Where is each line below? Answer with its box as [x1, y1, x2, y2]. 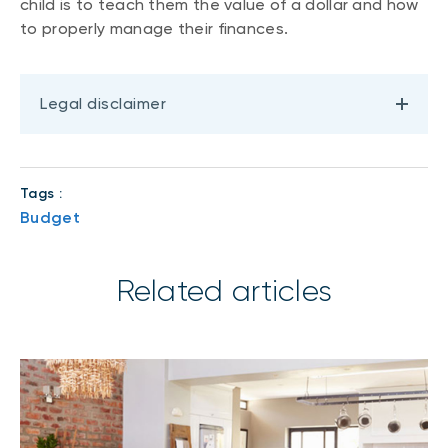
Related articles [115, 274, 333, 309]
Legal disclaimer [40, 94, 166, 114]
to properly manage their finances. [20, 18, 289, 38]
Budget [20, 208, 80, 228]
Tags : [20, 185, 62, 203]
